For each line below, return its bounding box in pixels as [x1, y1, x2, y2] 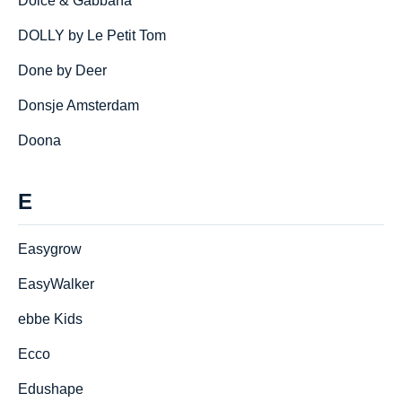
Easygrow [18, 241, 82, 257]
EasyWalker [18, 276, 94, 292]
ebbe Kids [18, 311, 83, 327]
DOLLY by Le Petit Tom [18, 28, 166, 43]
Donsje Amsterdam [18, 98, 139, 113]
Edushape [18, 381, 83, 397]
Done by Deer [18, 63, 107, 78]
